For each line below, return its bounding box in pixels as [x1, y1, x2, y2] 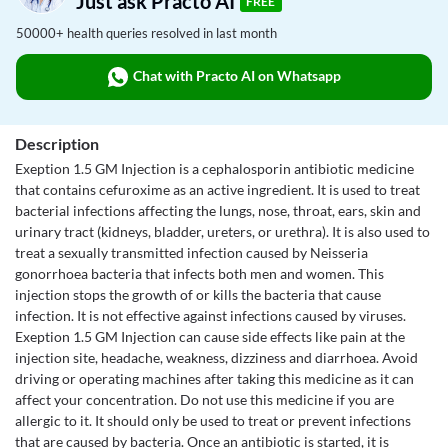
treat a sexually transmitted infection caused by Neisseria [15, 244, 368, 261]
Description [15, 134, 99, 153]
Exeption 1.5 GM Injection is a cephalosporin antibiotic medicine [15, 160, 414, 177]
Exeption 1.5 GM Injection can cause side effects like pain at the [15, 328, 405, 345]
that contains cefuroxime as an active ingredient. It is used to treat [15, 181, 420, 198]
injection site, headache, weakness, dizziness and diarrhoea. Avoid [15, 349, 418, 366]
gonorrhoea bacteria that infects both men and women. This [15, 265, 384, 282]
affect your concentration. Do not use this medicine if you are [15, 391, 394, 408]
